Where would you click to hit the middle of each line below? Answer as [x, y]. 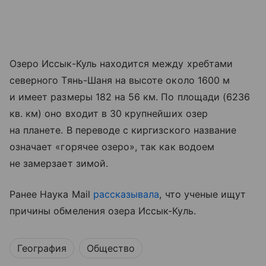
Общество [111, 248]
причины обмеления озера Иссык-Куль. [103, 211]
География [42, 248]
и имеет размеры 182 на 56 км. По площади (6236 [130, 97]
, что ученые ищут [203, 194]
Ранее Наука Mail [51, 194]
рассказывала [126, 194]
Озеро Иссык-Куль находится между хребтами [121, 64]
